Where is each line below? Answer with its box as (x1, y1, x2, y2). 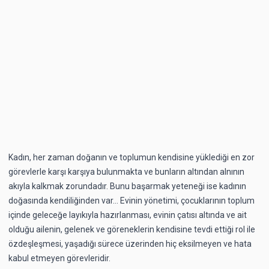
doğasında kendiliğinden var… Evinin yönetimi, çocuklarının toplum (8, 195, 255, 205)
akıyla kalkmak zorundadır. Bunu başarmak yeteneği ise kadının (8, 181, 246, 191)
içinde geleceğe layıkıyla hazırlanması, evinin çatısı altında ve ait (8, 210, 247, 220)
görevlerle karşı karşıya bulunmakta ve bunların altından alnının (8, 166, 244, 177)
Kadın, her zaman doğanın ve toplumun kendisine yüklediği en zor (8, 152, 255, 162)
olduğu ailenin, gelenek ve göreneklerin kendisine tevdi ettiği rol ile (8, 224, 255, 234)
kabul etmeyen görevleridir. (8, 253, 112, 263)
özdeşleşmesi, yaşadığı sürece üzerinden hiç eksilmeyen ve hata (8, 238, 252, 249)
